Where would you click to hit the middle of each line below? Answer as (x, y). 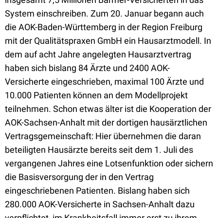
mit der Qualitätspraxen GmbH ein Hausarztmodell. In (108, 41)
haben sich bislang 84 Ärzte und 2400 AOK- (87, 68)
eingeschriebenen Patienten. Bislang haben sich (97, 191)
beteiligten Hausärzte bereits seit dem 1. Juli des (99, 150)
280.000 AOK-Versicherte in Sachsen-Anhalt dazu (100, 204)
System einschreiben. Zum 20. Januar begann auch (104, 13)
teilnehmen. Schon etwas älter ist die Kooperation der (108, 109)
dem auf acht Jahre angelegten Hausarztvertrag (98, 54)
